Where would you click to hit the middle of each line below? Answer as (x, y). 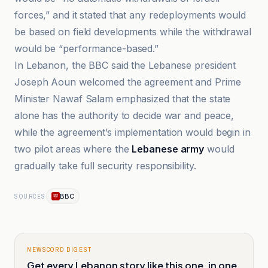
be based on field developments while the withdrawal (133, 32)
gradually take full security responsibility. (105, 166)
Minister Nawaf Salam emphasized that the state (123, 99)
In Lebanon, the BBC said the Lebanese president (125, 65)
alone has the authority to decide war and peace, (124, 115)
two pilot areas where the (73, 149)
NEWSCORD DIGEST (60, 249)
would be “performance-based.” (87, 48)
